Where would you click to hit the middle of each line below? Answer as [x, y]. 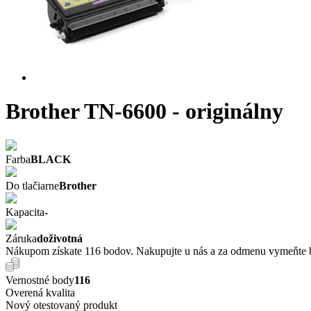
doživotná [60, 238]
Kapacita [25, 212]
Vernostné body [40, 280]
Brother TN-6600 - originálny [144, 111]
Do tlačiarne [32, 185]
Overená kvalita [40, 292]
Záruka [21, 238]
